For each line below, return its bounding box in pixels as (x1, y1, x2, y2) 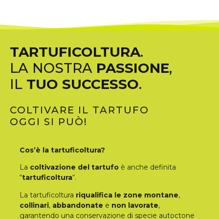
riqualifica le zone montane (76, 190, 178, 199)
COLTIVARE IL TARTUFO (10, 104, 149, 116)
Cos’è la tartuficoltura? (20, 145, 105, 154)
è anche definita (119, 163, 176, 172)
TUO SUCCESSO (26, 75, 139, 92)
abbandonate (52, 200, 103, 210)
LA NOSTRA (10, 59, 96, 76)
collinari (20, 200, 49, 210)
